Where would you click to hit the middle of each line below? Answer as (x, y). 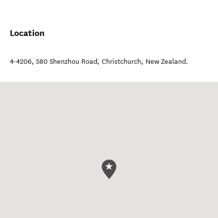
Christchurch (121, 62)
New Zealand (166, 62)
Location (27, 33)
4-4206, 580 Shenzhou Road (54, 62)
